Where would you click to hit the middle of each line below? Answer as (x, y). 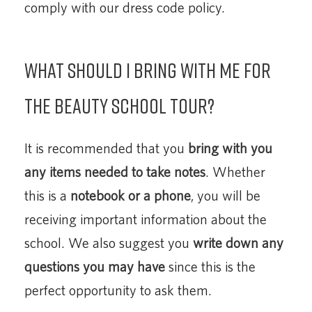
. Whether (235, 171)
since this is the (210, 266)
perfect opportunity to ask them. (118, 290)
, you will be (226, 195)
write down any (238, 242)
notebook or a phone (131, 195)
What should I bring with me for (148, 70)
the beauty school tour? (119, 106)
